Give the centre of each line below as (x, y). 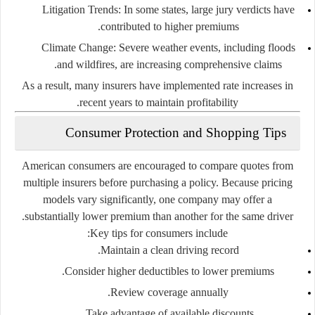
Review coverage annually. (169, 292)
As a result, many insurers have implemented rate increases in (157, 85)
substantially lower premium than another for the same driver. (159, 216)
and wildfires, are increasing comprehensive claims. (169, 64)
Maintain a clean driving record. (169, 250)
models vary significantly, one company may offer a (157, 199)
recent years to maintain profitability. (159, 102)
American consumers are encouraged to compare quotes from (157, 165)
